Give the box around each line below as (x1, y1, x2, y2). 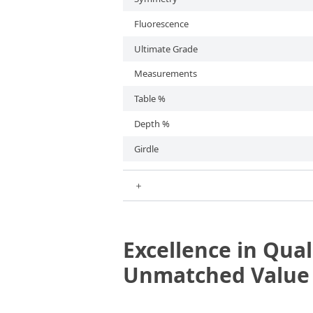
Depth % (134, 117, 170, 130)
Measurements (134, 67, 197, 80)
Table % (134, 92, 166, 105)
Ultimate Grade (134, 43, 198, 55)
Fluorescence (134, 17, 189, 30)
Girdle (134, 143, 159, 155)
